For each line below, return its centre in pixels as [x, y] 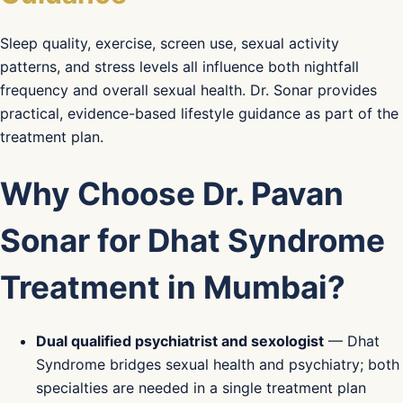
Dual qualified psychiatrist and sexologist [180, 340]
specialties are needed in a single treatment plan [201, 387]
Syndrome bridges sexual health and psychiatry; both [218, 364]
